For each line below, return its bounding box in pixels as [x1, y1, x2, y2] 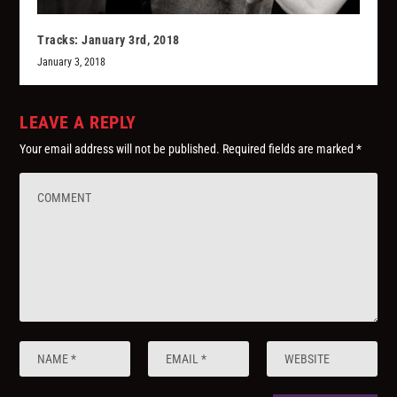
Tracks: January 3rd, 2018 [37, 33, 180, 48]
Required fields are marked [222, 142, 357, 157]
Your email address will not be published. [19, 142, 221, 157]
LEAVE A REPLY [19, 112, 136, 134]
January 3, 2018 [37, 56, 106, 69]
